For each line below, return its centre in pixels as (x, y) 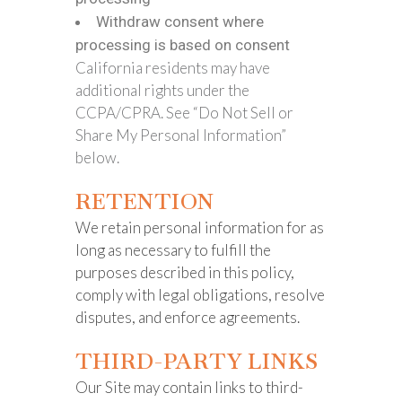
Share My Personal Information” (181, 135)
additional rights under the (162, 90)
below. (99, 157)
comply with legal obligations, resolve (200, 295)
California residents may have (173, 68)
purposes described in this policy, (185, 272)
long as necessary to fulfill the (173, 250)
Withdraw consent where (180, 22)
